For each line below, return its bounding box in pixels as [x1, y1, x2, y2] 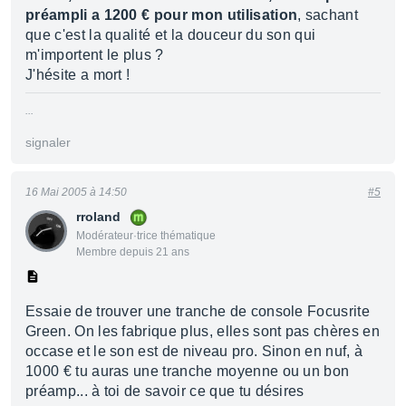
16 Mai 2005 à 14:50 [25, 186, 127, 198]
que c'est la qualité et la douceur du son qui [25, 27, 316, 43]
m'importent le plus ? [25, 47, 164, 63]
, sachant [297, 7, 359, 23]
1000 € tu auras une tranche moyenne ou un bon [25, 363, 350, 379]
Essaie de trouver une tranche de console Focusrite [25, 304, 371, 319]
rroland [76, 209, 121, 224]
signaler [25, 135, 71, 150]
